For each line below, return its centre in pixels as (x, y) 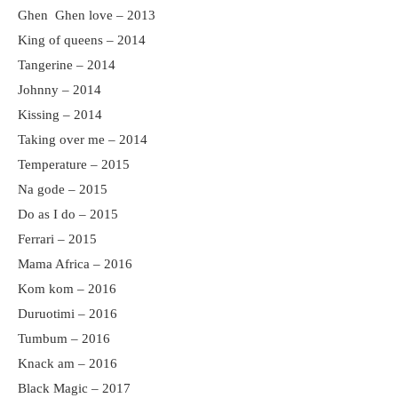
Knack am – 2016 (68, 363)
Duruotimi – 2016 (68, 314)
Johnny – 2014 (60, 90)
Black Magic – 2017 (74, 388)
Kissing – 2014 (60, 115)
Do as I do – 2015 (68, 214)
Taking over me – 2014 (83, 139)
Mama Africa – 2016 (75, 264)
